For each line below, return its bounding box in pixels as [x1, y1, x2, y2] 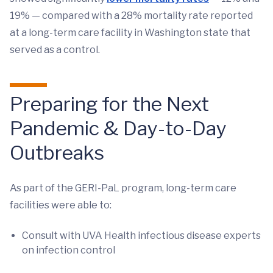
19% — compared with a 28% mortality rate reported [10, 9, 253, 21]
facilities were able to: [10, 199, 113, 211]
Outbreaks [10, 140, 108, 165]
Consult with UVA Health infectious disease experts [22, 229, 261, 241]
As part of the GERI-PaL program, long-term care [10, 182, 236, 194]
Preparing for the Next [10, 91, 209, 116]
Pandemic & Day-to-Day [10, 116, 227, 140]
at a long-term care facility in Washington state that [10, 26, 250, 38]
